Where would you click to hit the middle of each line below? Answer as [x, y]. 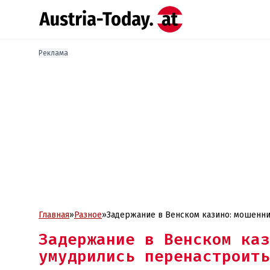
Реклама [53, 53]
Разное [88, 215]
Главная [54, 215]
